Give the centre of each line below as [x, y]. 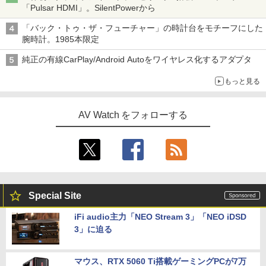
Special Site [55, 196]
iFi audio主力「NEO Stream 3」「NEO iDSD [160, 217]
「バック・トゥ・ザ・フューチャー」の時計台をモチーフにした [142, 28]
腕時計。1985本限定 [61, 39]
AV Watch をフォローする [133, 115]
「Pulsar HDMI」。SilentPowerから [89, 8]
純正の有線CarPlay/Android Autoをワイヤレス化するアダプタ [137, 60]
